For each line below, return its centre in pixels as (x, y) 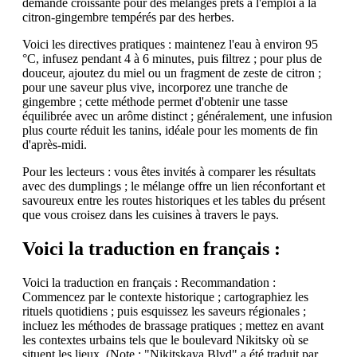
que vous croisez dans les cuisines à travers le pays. (151, 215)
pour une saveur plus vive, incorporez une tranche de (155, 87)
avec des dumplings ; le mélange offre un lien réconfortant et (174, 186)
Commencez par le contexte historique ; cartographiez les (165, 296)
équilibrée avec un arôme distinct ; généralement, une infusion (177, 116)
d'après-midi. (55, 145)
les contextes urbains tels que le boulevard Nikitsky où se (165, 339)
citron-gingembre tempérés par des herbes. (128, 17)
